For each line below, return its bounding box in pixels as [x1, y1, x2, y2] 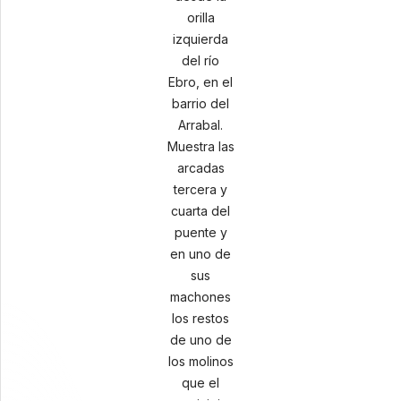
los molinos [167, 354, 234, 369]
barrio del [172, 96, 229, 111]
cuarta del [171, 203, 230, 218]
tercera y [174, 182, 227, 197]
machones [170, 289, 231, 304]
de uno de [169, 332, 232, 347]
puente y [174, 225, 227, 240]
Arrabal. [178, 117, 223, 132]
